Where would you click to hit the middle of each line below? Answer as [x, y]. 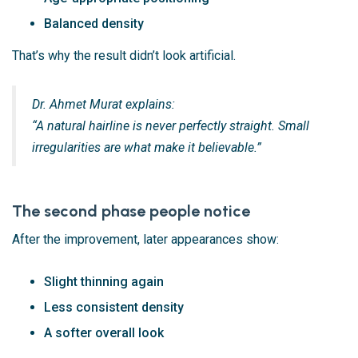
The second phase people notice [131, 211]
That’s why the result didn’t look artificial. [124, 56]
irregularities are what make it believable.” [147, 147]
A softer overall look [104, 332]
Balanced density [94, 24]
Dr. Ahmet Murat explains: [103, 104]
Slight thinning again [104, 281]
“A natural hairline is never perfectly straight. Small [171, 126]
